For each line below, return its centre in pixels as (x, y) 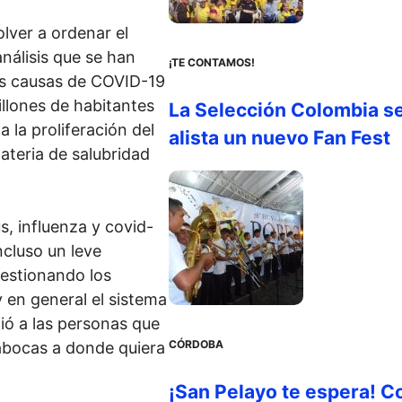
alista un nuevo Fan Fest (279, 137)
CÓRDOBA (196, 344)
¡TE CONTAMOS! (211, 62)
